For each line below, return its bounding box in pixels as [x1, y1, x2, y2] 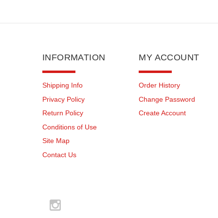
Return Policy [42, 109, 83, 117]
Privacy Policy [42, 95, 85, 103]
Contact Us [42, 151, 76, 159]
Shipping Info [42, 81, 83, 90]
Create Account [139, 109, 186, 117]
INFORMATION [42, 53, 106, 63]
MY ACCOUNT [139, 53, 200, 63]
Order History [139, 81, 181, 90]
